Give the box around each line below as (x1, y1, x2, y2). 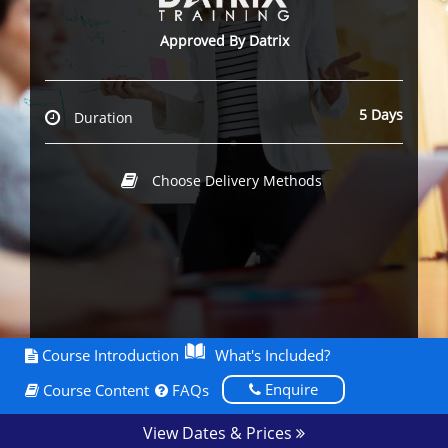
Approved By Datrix (159, 31, 289, 51)
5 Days (359, 105, 403, 125)
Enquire (261, 379, 318, 400)
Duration (74, 108, 133, 128)
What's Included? (215, 345, 330, 366)
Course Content (39, 380, 149, 401)
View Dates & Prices (143, 422, 296, 445)
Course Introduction (38, 345, 179, 366)
